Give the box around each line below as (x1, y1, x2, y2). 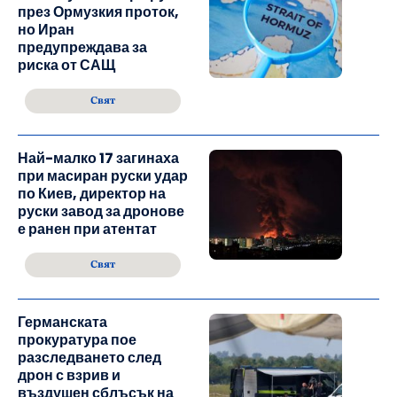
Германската (18, 312, 107, 333)
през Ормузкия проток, (18, 2, 179, 23)
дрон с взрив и (18, 365, 121, 386)
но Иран (18, 19, 74, 41)
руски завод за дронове (18, 201, 184, 222)
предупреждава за (18, 37, 147, 58)
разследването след (18, 347, 161, 369)
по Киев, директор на (18, 183, 166, 205)
